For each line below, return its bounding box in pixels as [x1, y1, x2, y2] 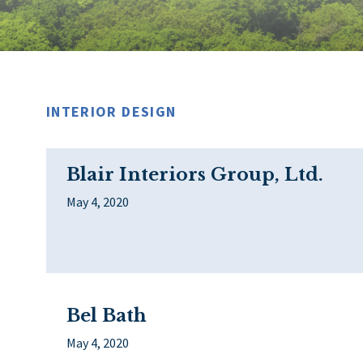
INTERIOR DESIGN [46, 101, 177, 121]
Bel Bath [66, 304, 147, 327]
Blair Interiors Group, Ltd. [66, 163, 323, 186]
